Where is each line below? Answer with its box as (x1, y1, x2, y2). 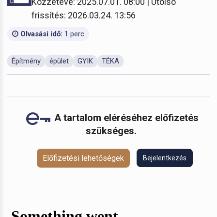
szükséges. (85, 124, 139, 137)
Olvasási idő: (18, 29, 62, 38)
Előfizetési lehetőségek (42, 153, 124, 163)
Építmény (12, 56, 41, 65)
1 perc (62, 29, 84, 38)
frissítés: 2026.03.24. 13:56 (31, 10, 136, 20)
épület (49, 56, 69, 65)
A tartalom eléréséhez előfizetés (54, 111, 199, 124)
